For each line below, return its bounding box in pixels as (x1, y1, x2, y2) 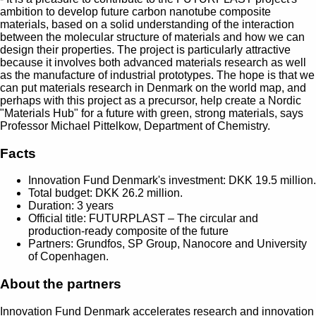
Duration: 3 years (28, 200, 114, 212)
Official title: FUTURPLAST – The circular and (28, 212, 258, 225)
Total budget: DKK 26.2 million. (28, 187, 183, 200)
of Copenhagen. (28, 250, 109, 263)
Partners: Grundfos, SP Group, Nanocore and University (28, 238, 307, 250)
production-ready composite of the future (28, 225, 229, 238)
